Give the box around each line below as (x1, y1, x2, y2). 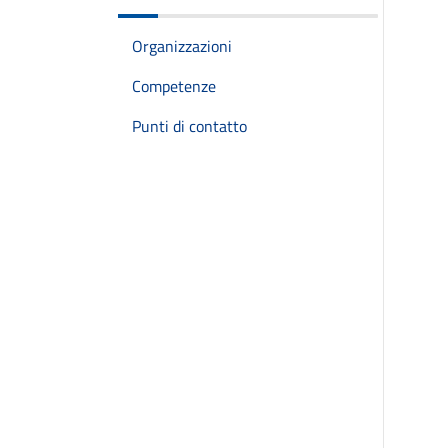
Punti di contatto (132, 114, 247, 138)
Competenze (132, 74, 216, 98)
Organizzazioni (132, 34, 232, 58)
